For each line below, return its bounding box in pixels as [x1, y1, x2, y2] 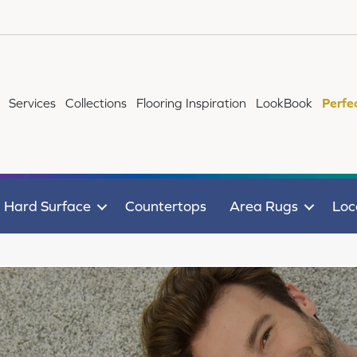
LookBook [256, 96, 313, 110]
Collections [65, 96, 127, 110]
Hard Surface [3, 198, 91, 214]
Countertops [124, 198, 206, 214]
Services [9, 96, 57, 110]
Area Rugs [229, 198, 298, 214]
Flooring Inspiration [136, 96, 247, 110]
